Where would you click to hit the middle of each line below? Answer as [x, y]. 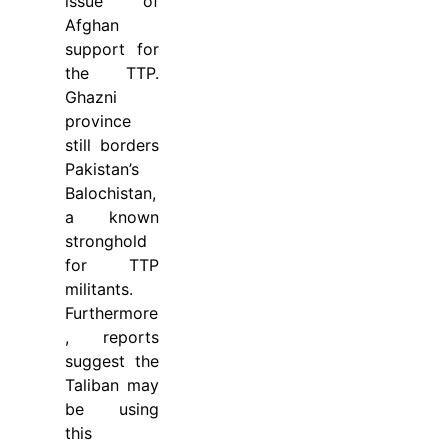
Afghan [92, 25]
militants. [99, 289]
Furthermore [111, 313]
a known [112, 217]
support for [112, 49]
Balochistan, [110, 193]
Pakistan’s [102, 169]
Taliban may [112, 385]
